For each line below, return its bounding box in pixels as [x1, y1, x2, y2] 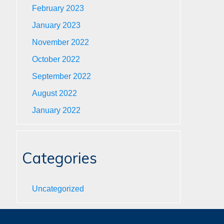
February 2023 [32, 4, 84, 12]
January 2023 [32, 21, 81, 29]
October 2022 [32, 55, 80, 63]
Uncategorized [32, 184, 84, 193]
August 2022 [32, 89, 77, 97]
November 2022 [32, 38, 89, 46]
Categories [22, 148, 97, 167]
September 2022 [32, 72, 91, 80]
